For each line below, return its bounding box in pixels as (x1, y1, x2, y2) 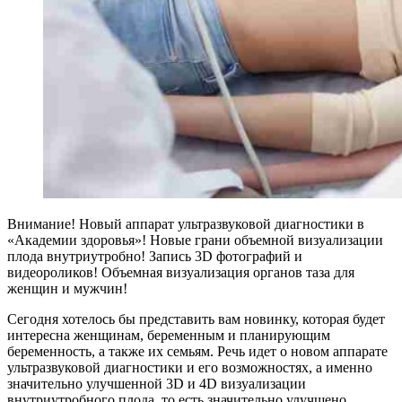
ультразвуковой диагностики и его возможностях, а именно (7, 359, 372, 375)
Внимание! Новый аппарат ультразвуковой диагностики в (7, 215, 364, 232)
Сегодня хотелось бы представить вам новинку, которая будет (7, 310, 385, 327)
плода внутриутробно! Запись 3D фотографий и (7, 248, 302, 264)
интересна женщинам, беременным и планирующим (7, 327, 330, 343)
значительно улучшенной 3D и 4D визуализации (7, 375, 306, 391)
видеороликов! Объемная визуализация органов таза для (7, 264, 354, 280)
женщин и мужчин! (7, 280, 127, 296)
